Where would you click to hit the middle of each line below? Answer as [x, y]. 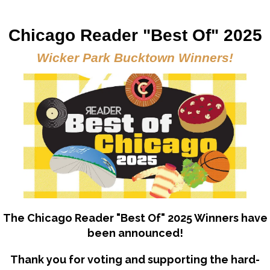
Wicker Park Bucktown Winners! [135, 58]
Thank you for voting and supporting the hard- [135, 260]
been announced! [135, 233]
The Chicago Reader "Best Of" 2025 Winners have [135, 218]
